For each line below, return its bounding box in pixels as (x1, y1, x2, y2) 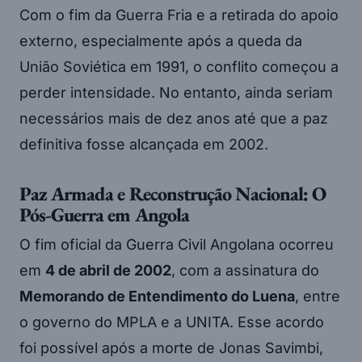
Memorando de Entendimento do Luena (19, 288, 295, 305)
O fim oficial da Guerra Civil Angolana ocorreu (19, 236, 334, 254)
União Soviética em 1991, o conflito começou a (19, 58, 339, 76)
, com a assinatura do (171, 262, 319, 280)
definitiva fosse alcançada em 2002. (19, 136, 268, 154)
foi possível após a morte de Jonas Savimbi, (19, 339, 323, 357)
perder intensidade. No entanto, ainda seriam (19, 84, 333, 102)
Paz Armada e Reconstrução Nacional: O (19, 181, 326, 207)
